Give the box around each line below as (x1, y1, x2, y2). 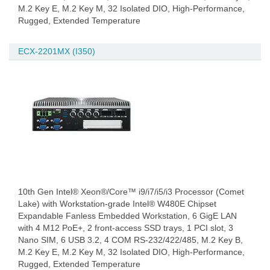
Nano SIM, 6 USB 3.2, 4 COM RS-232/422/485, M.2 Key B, (18, 235, 243, 245)
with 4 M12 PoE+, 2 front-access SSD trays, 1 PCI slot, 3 (18, 223, 233, 233)
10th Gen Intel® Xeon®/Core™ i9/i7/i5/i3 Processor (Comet (18, 187, 244, 196)
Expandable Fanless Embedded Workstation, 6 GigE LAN (18, 211, 237, 221)
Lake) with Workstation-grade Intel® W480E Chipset (18, 199, 216, 209)
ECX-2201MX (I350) (18, 46, 95, 56)
